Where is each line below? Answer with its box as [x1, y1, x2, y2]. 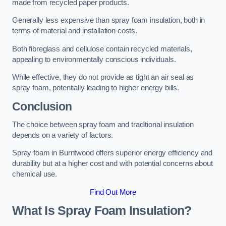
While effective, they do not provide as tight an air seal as [12, 73, 194, 82]
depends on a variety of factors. [12, 131, 114, 139]
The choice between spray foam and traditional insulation [12, 120, 194, 129]
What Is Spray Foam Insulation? [12, 204, 192, 218]
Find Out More [89, 188, 137, 196]
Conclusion [12, 100, 72, 113]
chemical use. [12, 170, 58, 179]
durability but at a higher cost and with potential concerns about [12, 159, 213, 168]
